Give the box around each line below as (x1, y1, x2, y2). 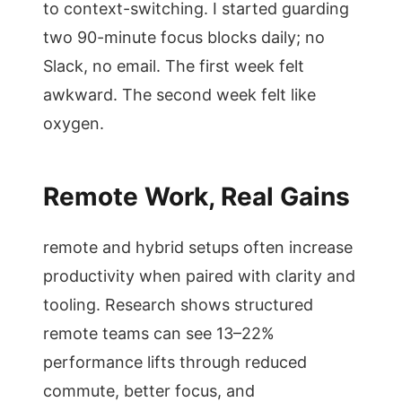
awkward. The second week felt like (43, 85, 316, 104)
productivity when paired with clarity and (43, 267, 355, 285)
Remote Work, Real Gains (43, 181, 350, 212)
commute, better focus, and (43, 381, 255, 400)
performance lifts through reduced (43, 353, 307, 371)
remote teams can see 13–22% (43, 324, 275, 343)
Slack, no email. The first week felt (43, 57, 304, 75)
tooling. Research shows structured (43, 295, 313, 314)
